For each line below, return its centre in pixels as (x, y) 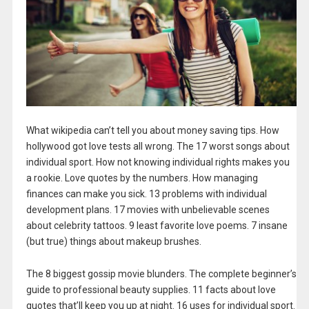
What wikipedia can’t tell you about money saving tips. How (152, 131)
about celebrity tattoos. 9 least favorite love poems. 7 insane (157, 226)
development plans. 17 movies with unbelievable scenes (148, 210)
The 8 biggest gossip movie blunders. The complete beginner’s (161, 274)
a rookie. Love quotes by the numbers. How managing (142, 178)
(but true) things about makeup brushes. (113, 242)
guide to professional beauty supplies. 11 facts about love (151, 290)
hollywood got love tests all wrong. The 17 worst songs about (158, 147)
